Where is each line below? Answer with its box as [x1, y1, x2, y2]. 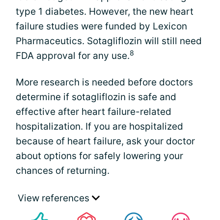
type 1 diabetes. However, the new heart [16, 6, 193, 17]
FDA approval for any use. [16, 50, 130, 61]
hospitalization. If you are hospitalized [16, 121, 183, 132]
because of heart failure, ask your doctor [16, 136, 195, 147]
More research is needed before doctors [16, 77, 193, 88]
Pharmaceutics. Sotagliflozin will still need [16, 35, 202, 47]
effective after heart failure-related [16, 106, 171, 117]
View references [18, 192, 92, 204]
